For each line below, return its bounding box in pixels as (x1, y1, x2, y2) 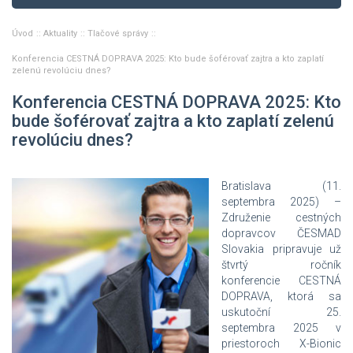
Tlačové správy (87, 28, 150, 39)
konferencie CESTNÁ (221, 273, 341, 287)
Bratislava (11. (221, 179, 341, 192)
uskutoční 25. (221, 305, 341, 318)
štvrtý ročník (221, 258, 341, 271)
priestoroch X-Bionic (221, 336, 341, 350)
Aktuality (43, 28, 80, 39)
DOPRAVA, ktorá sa (221, 289, 341, 303)
